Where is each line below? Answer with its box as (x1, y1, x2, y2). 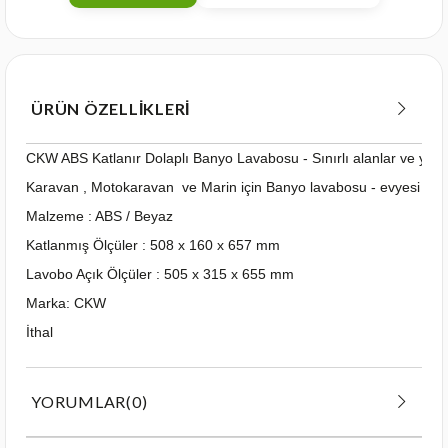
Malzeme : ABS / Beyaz (26, 207, 173, 224)
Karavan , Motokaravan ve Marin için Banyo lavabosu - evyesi (26, 178, 420, 195)
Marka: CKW (26, 294, 106, 311)
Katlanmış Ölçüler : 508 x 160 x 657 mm (26, 236, 280, 253)
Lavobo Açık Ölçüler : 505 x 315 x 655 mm (26, 265, 294, 282)
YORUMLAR (31, 391, 126, 411)
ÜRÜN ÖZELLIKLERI (31, 98, 190, 118)
